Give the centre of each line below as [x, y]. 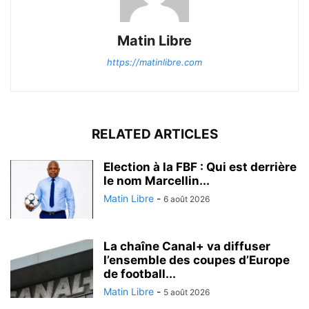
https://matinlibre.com [154, 62]
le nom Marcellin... [157, 180]
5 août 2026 [187, 292]
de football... [140, 273]
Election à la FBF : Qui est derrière [200, 167]
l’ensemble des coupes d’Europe [197, 260]
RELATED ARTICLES [154, 134]
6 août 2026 [187, 199]
